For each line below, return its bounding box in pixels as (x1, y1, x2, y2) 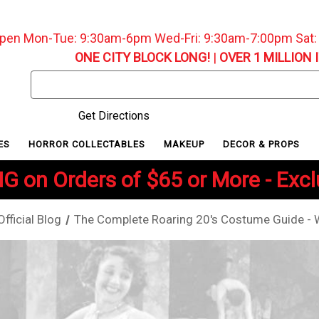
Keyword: (31, 89, 78, 103)
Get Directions (75, 109, 150, 122)
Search (31, 72, 66, 85)
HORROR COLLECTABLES (28, 138, 148, 150)
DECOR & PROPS (223, 138, 303, 150)
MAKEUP (164, 138, 208, 150)
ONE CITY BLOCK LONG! (74, 50, 210, 65)
